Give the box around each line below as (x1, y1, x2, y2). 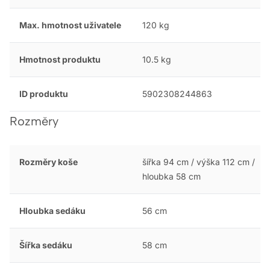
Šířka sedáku (19, 240, 72, 251)
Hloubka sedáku (19, 206, 86, 216)
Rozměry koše (19, 157, 78, 168)
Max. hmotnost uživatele (19, 20, 121, 31)
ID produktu (19, 89, 68, 99)
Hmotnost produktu (19, 54, 101, 65)
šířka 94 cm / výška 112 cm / (142, 157, 255, 168)
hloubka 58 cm (142, 171, 201, 182)
